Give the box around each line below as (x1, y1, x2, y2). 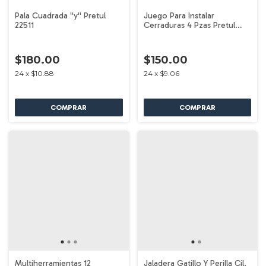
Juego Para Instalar (143, 10, 214, 21)
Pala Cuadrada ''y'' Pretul (15, 10, 106, 21)
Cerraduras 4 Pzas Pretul (143, 20, 235, 30)
